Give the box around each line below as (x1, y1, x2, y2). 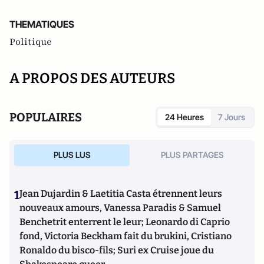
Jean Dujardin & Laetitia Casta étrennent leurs (19, 188, 222, 200)
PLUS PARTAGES (160, 150, 224, 160)
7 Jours (218, 112, 245, 123)
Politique (9, 35, 52, 49)
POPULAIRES (9, 110, 82, 125)
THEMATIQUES (9, 18, 74, 31)
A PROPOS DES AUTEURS (9, 70, 175, 87)
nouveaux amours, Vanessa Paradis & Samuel (19, 202, 221, 214)
